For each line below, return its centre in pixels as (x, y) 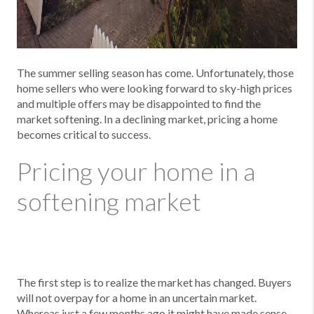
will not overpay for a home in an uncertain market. (137, 298)
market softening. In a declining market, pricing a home (147, 119)
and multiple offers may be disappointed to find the (139, 103)
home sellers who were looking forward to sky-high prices (155, 88)
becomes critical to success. (84, 134)
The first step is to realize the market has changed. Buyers (154, 282)
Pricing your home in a (136, 171)
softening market (109, 201)
